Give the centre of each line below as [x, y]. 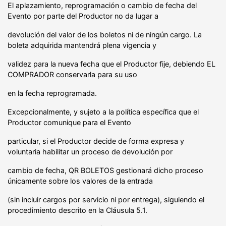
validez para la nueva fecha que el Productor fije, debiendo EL [111, 64]
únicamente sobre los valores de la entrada [80, 181]
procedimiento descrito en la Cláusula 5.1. [77, 210]
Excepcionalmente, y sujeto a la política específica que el [103, 111]
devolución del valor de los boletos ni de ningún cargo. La [105, 34]
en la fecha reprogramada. [52, 93]
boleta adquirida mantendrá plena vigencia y [82, 45]
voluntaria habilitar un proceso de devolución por [90, 151]
